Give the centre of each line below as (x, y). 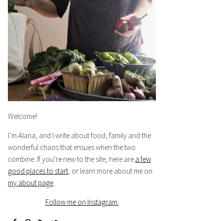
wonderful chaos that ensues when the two (72, 147)
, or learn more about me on (110, 171)
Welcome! (22, 116)
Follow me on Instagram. (82, 202)
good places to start (38, 171)
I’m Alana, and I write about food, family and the (79, 135)
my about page (31, 183)
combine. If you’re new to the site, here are (72, 159)
